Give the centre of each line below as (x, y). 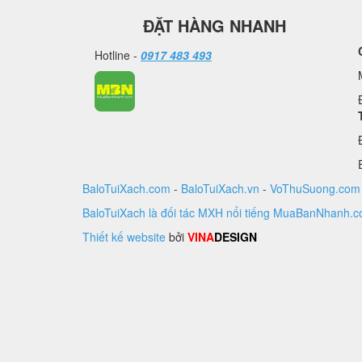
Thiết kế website (124, 236)
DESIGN (236, 236)
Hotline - (118, 55)
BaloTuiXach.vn (220, 188)
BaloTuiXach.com (126, 188)
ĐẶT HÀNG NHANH (214, 25)
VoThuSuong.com (315, 188)
